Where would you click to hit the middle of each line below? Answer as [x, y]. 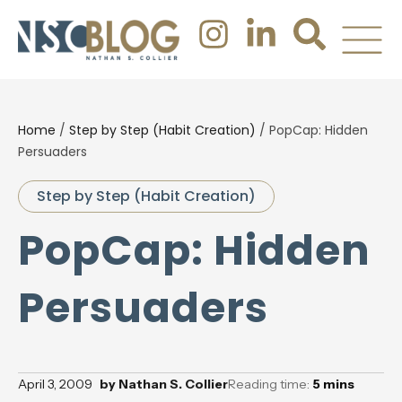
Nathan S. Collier [172, 384]
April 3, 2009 [55, 384]
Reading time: [270, 384]
